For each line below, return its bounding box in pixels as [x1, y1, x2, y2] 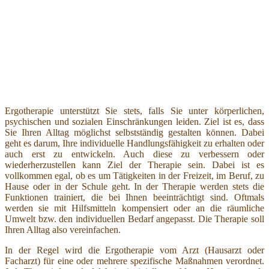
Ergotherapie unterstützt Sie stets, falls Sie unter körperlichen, [5, 105, 264, 116]
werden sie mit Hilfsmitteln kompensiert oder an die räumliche [5, 202, 264, 213]
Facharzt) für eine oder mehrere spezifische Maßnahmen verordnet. [5, 255, 264, 266]
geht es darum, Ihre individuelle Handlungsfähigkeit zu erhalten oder [5, 138, 264, 148]
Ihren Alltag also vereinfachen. [5, 224, 121, 235]
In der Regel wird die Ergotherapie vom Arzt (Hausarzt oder [5, 244, 264, 255]
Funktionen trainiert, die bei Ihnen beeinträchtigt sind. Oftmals [5, 192, 264, 202]
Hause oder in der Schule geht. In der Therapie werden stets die [5, 181, 264, 192]
